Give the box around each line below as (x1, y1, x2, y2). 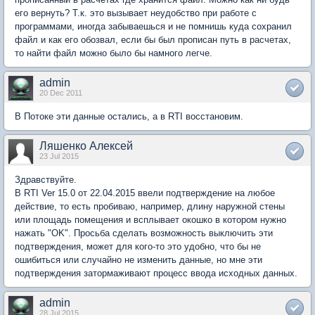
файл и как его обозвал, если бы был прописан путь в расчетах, (15, 34, 291, 45)
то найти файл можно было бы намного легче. (15, 48, 212, 58)
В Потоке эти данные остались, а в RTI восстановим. (15, 111, 243, 122)
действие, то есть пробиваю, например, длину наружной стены (15, 201, 285, 212)
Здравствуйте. (15, 174, 77, 185)
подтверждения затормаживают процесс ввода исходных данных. (15, 268, 297, 278)
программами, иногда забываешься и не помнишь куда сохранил (15, 21, 292, 32)
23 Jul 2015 (39, 152, 79, 160)
